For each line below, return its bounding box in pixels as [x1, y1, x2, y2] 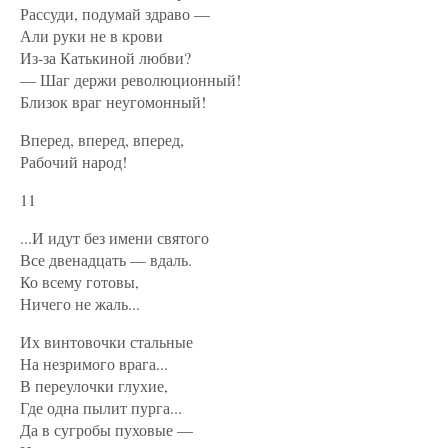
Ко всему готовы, [20, 271, 139, 292]
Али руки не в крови [20, 25, 163, 46]
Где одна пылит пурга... [20, 397, 182, 418]
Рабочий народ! [20, 151, 127, 172]
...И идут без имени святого [20, 227, 209, 248]
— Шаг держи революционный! [20, 69, 241, 90]
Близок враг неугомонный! [20, 91, 206, 112]
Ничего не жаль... [20, 293, 140, 314]
